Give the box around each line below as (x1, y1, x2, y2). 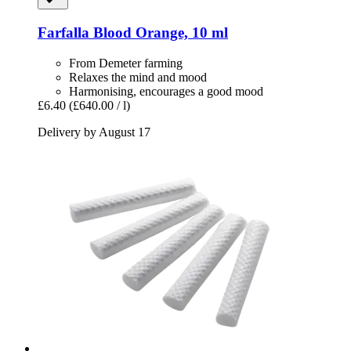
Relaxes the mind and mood (69, 70, 207, 84)
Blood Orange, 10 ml (89, 24, 228, 41)
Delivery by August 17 (38, 125, 150, 139)
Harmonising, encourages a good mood (69, 84, 263, 98)
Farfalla (38, 24, 89, 41)
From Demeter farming (69, 56, 183, 70)
